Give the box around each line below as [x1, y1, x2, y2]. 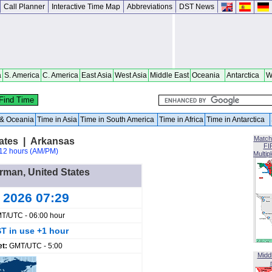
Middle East [150, 71, 189, 80]
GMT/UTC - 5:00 [9, 242, 63, 250]
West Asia [115, 71, 147, 80]
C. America [42, 71, 78, 80]
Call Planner [4, 2, 45, 11]
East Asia [81, 71, 112, 80]
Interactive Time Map [52, 2, 120, 11]
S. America [4, 71, 39, 80]
